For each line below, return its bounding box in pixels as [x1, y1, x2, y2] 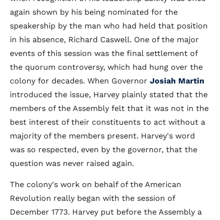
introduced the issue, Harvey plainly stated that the [10, 90, 208, 99]
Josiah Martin [150, 76, 204, 85]
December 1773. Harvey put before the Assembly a [10, 207, 202, 217]
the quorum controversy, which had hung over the [10, 62, 203, 72]
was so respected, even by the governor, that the [10, 145, 197, 154]
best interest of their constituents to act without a [10, 117, 205, 127]
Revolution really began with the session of [10, 193, 175, 203]
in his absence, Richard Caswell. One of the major [10, 35, 199, 44]
